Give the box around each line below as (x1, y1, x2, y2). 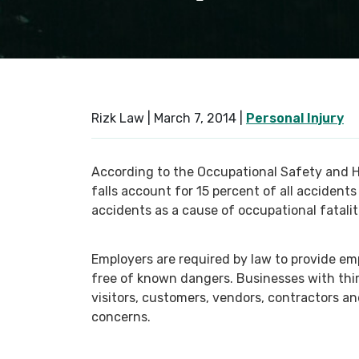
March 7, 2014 (154, 111, 236, 126)
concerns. (91, 309, 151, 325)
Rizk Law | (91, 111, 154, 126)
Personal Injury (246, 111, 344, 126)
